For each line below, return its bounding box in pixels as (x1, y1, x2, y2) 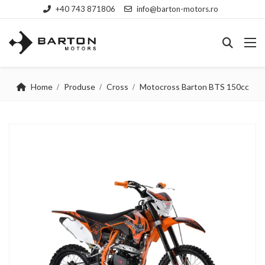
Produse (63, 81, 95, 92)
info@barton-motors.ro (137, 4, 218, 14)
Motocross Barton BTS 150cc (139, 81, 249, 92)
